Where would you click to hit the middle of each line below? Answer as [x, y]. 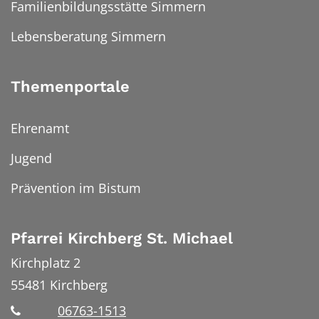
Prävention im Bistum [76, 188]
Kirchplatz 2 [46, 262]
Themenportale [70, 87]
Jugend [31, 158]
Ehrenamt [40, 129]
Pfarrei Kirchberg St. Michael [122, 239]
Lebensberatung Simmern [88, 37]
